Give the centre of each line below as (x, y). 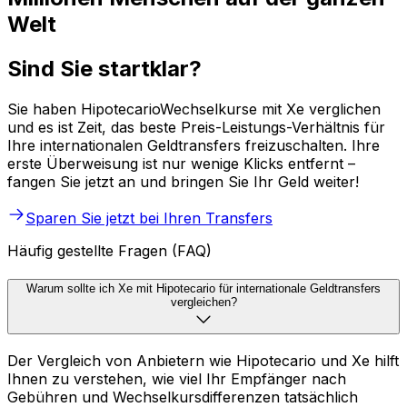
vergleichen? (203, 303)
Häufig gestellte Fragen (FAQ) (109, 250)
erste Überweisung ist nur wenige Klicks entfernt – (181, 163)
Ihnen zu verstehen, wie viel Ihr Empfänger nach (177, 379)
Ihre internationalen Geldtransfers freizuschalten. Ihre (194, 145)
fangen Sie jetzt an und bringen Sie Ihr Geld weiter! (183, 181)
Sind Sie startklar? (104, 68)
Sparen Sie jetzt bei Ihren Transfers (149, 218)
